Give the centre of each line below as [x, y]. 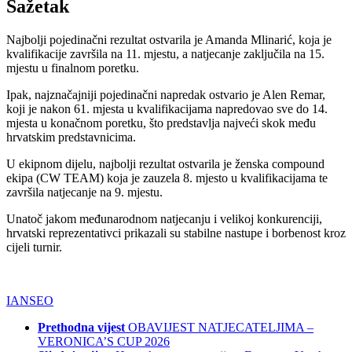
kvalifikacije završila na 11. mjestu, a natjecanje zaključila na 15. [165, 54]
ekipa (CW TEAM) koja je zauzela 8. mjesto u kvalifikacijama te [167, 178]
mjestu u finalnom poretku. [73, 68]
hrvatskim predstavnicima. [71, 137]
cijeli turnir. [34, 247]
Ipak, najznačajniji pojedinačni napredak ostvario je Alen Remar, [166, 95]
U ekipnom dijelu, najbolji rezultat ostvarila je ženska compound [165, 164]
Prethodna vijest [81, 328]
